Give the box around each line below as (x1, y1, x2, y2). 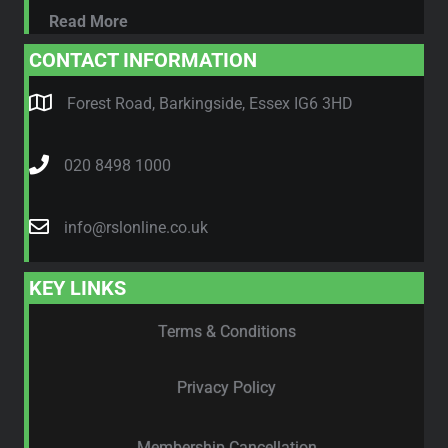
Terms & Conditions (157, 322, 296, 341)
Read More (49, 12, 128, 31)
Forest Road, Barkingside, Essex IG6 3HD (67, 94, 353, 113)
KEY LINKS (29, 276, 126, 300)
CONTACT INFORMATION (29, 48, 257, 72)
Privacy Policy (177, 378, 276, 397)
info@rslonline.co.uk (64, 218, 208, 237)
